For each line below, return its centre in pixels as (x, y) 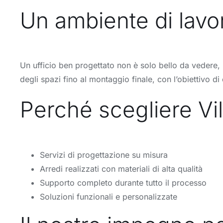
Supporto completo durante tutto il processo (123, 182)
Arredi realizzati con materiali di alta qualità (121, 168)
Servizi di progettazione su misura (104, 155)
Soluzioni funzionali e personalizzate (109, 196)
